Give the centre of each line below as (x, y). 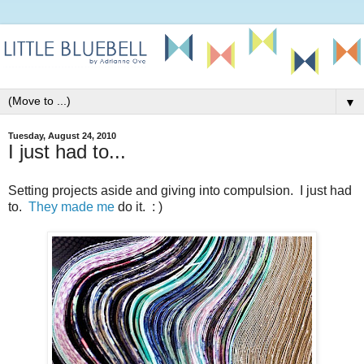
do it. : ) (139, 206)
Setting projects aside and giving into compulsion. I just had (180, 190)
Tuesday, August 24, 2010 (62, 136)
